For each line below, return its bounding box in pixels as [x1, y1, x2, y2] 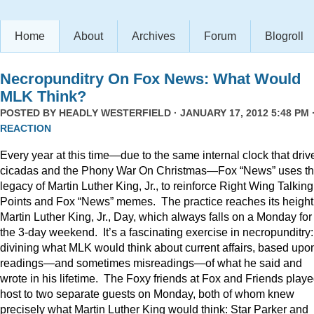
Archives [132, 30, 175, 42]
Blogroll [265, 30, 303, 42]
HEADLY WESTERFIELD [59, 107, 171, 118]
